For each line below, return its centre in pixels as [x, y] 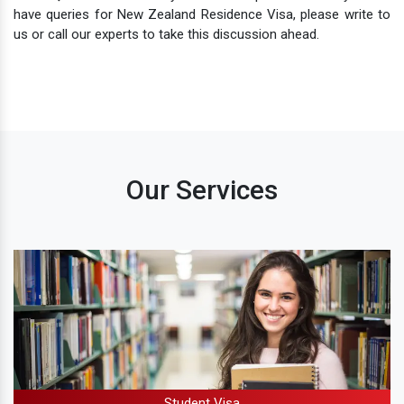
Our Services [202, 189]
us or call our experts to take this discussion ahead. [166, 34]
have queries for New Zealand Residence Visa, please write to [202, 14]
